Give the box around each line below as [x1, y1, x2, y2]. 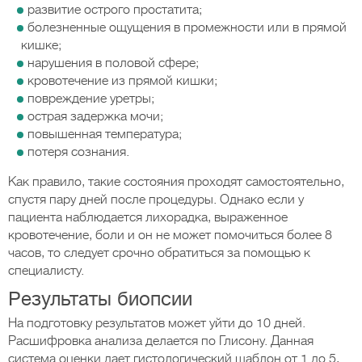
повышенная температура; [27, 127, 182, 141]
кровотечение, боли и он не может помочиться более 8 [8, 228, 332, 242]
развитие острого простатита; [27, 2, 202, 17]
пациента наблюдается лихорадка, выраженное [8, 210, 288, 225]
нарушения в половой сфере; [27, 56, 199, 70]
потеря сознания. [27, 145, 129, 159]
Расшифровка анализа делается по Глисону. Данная [8, 334, 314, 348]
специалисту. [8, 263, 84, 278]
